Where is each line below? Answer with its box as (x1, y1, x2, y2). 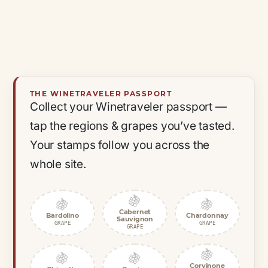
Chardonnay (186, 211, 229, 220)
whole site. (30, 157, 86, 171)
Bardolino (46, 211, 79, 220)
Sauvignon (116, 215, 154, 224)
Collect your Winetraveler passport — (30, 99, 227, 114)
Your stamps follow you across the (30, 138, 210, 152)
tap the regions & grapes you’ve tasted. (30, 118, 234, 133)
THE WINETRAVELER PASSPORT (30, 89, 172, 98)
